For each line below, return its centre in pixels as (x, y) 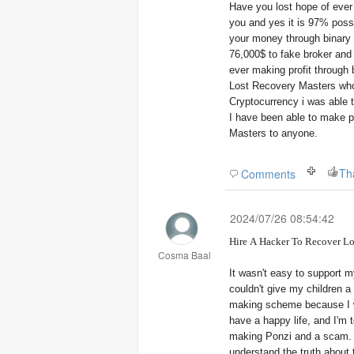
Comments (268, 174)
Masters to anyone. (273, 133)
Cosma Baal (184, 255)
